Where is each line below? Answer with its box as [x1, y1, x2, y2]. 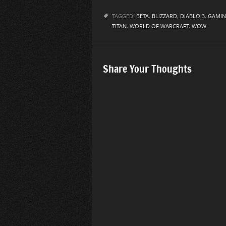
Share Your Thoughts [103, 62, 192, 76]
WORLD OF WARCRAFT [130, 23, 189, 30]
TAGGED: [112, 13, 136, 20]
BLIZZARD [152, 13, 177, 20]
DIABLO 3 [180, 13, 205, 20]
